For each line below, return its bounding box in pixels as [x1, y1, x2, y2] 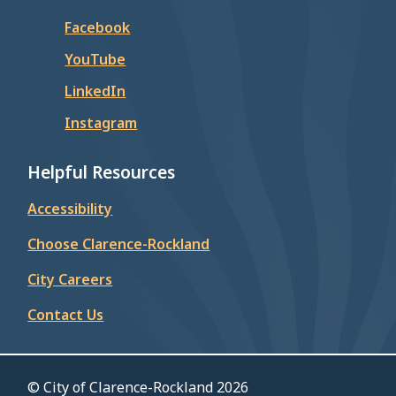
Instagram [65, 113, 138, 133]
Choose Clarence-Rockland [27, 234, 210, 255]
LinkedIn [65, 81, 126, 102]
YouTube [65, 49, 126, 70]
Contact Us [27, 305, 104, 325]
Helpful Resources [27, 161, 176, 185]
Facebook [65, 18, 131, 38]
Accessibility [27, 199, 113, 219]
